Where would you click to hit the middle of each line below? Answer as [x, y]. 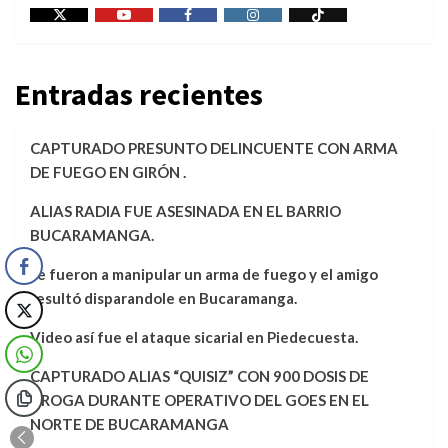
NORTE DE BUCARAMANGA [129, 423]
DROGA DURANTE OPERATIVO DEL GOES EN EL [199, 399]
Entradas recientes [139, 93]
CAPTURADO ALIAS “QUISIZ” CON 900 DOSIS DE [199, 375]
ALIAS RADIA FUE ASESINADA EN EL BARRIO [185, 210]
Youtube [149, 30]
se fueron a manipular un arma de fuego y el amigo [204, 273]
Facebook [216, 30]
